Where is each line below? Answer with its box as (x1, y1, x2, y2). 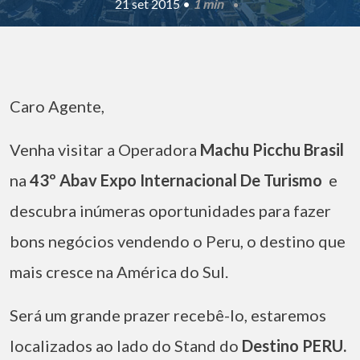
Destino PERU (242, 336, 343, 355)
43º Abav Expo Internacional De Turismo (30, 170, 322, 190)
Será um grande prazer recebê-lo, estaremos (10, 305, 326, 325)
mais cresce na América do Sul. (10, 262, 228, 281)
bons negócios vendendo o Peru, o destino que (10, 231, 346, 251)
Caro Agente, (10, 96, 104, 116)
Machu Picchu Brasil (200, 140, 344, 159)
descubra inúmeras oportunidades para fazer (10, 201, 331, 220)
